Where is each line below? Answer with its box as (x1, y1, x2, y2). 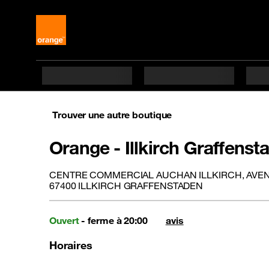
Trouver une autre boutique (52, 109, 172, 121)
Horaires (49, 238, 92, 252)
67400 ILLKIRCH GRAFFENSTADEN (49, 180, 204, 192)
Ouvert (49, 214, 79, 226)
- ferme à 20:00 (79, 214, 148, 226)
